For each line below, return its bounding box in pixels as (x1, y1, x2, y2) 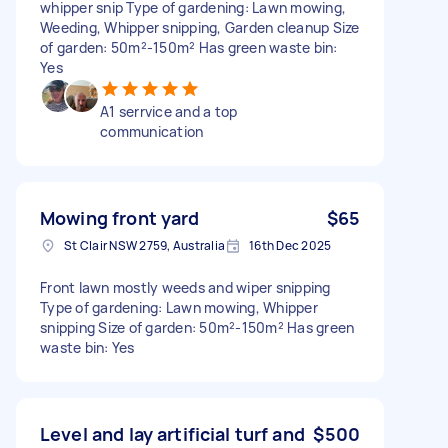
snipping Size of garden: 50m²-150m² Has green (40, 317, 355, 337)
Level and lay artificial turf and (40, 421, 305, 446)
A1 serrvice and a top (100, 101, 238, 121)
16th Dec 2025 (249, 236, 332, 254)
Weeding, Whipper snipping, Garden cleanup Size (40, 17, 360, 37)
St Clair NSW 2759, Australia (64, 236, 225, 254)
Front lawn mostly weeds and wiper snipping (40, 277, 331, 297)
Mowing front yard (40, 205, 200, 230)
